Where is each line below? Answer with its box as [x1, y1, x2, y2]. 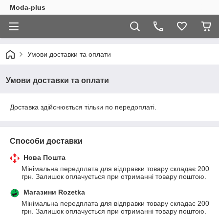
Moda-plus [10, 3, 45, 11]
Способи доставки [10, 137, 83, 145]
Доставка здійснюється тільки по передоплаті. [10, 103, 156, 111]
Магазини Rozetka [23, 188, 85, 196]
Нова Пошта [23, 153, 66, 161]
